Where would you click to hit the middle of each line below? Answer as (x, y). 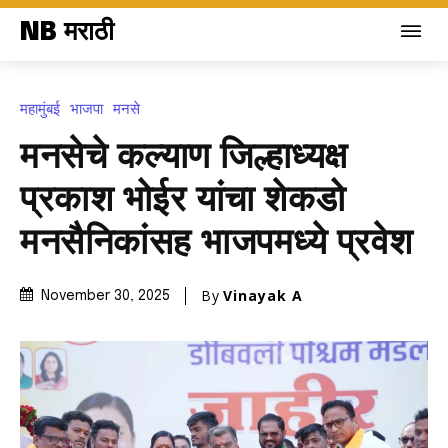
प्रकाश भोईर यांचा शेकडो (183, 200)
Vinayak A (263, 295)
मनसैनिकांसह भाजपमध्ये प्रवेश (216, 243)
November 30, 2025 (105, 296)
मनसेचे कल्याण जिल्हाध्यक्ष (184, 157)
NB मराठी (67, 32)
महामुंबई (40, 108)
